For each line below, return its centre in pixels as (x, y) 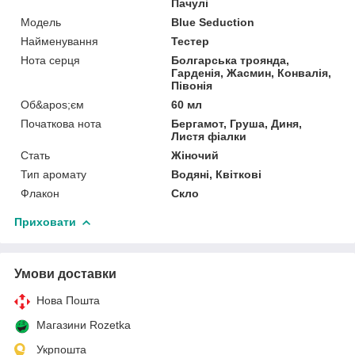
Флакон (40, 193)
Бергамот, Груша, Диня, (237, 123)
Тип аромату (53, 174)
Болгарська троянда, (231, 60)
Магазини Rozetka (84, 324)
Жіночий (195, 155)
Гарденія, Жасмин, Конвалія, (252, 73)
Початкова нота (61, 123)
